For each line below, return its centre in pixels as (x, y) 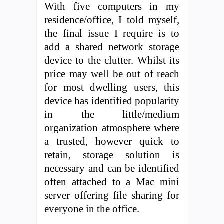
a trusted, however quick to (112, 141)
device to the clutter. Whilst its (112, 60)
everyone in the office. (92, 208)
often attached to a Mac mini (112, 181)
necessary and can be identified (112, 168)
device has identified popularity (112, 100)
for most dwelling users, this (112, 87)
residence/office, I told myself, (112, 19)
